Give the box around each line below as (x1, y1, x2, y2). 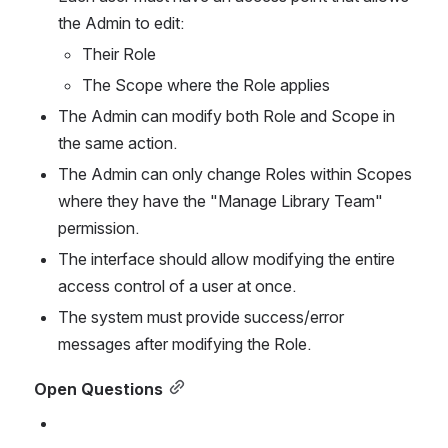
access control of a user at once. (58, 275, 296, 296)
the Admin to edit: (58, 12, 184, 33)
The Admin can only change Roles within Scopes (58, 163, 412, 184)
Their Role (82, 43, 156, 64)
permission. (58, 217, 139, 238)
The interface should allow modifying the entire (58, 248, 395, 269)
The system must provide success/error (58, 306, 344, 327)
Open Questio (34, 378, 144, 399)
